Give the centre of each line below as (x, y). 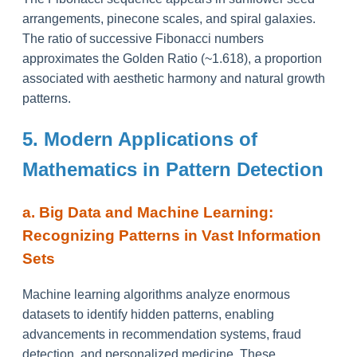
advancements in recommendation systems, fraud (162, 335)
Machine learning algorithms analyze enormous (156, 295)
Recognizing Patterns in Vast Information (172, 235)
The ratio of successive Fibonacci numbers (143, 38)
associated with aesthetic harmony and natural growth (174, 78)
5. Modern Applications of (140, 139)
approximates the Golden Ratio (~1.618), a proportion (172, 58)
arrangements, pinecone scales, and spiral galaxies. (169, 18)
